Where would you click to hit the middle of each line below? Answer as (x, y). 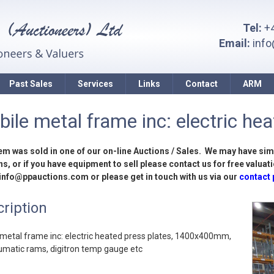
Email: (235, 43)
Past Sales (31, 84)
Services (95, 84)
